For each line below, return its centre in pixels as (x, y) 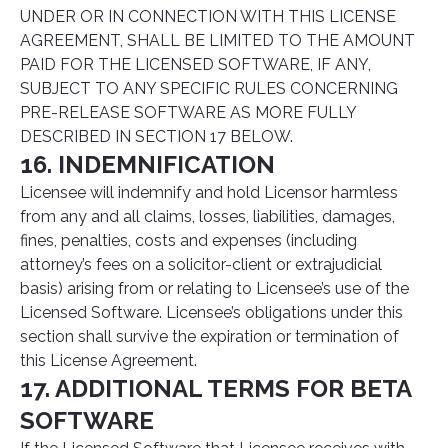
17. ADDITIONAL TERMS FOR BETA (215, 388)
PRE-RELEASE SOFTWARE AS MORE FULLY (188, 112)
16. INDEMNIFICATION (147, 164)
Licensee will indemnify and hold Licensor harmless (209, 192)
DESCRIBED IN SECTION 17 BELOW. (156, 136)
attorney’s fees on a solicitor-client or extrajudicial (201, 264)
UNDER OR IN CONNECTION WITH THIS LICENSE (208, 16)
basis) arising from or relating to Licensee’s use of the (214, 288)
